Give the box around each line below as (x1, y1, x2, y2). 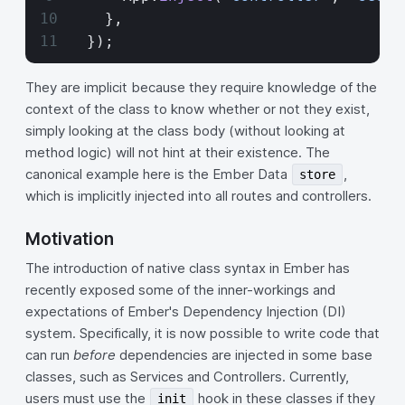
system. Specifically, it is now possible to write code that (25, 325, 380, 342)
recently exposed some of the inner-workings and (25, 281, 335, 298)
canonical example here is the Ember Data (25, 165, 291, 183)
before (73, 346, 116, 363)
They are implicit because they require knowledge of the (25, 79, 377, 96)
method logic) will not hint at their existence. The (25, 144, 330, 161)
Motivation (25, 229, 114, 250)
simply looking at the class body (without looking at (25, 122, 345, 139)
